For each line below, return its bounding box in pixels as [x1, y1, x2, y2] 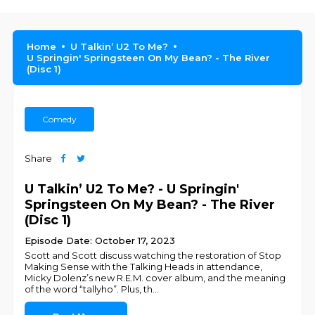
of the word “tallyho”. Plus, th [25, 283, 153, 295]
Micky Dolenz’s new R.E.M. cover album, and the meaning [25, 272, 286, 283]
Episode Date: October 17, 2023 [25, 235, 176, 246]
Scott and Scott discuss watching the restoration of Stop [25, 250, 282, 261]
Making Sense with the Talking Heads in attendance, [25, 261, 263, 272]
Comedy [42, 114, 77, 124]
